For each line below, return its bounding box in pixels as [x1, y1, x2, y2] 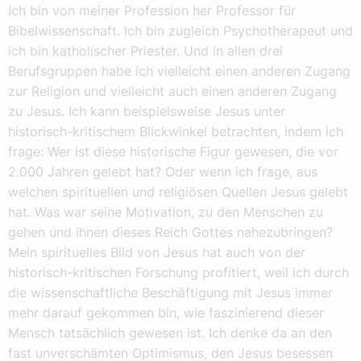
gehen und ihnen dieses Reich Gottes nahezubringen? [8, 223, 333, 240]
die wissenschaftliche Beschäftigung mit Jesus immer [8, 284, 333, 301]
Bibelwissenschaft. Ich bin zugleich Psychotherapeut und [8, 22, 353, 39]
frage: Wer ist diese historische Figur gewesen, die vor [8, 143, 338, 160]
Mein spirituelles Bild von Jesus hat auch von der [8, 243, 305, 260]
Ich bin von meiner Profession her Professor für [8, 2, 296, 19]
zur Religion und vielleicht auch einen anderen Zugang [8, 82, 337, 99]
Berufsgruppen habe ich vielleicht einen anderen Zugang [8, 62, 351, 79]
